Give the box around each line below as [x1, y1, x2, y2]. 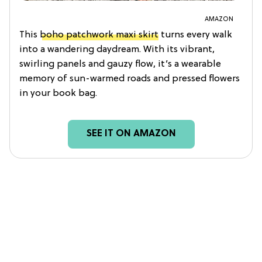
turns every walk [158, 29, 232, 40]
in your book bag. [19, 88, 97, 99]
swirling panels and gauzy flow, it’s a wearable [19, 58, 221, 70]
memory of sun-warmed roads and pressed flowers [19, 73, 240, 84]
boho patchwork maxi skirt [40, 29, 158, 40]
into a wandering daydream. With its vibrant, [19, 44, 215, 55]
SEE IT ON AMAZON [86, 128, 176, 139]
